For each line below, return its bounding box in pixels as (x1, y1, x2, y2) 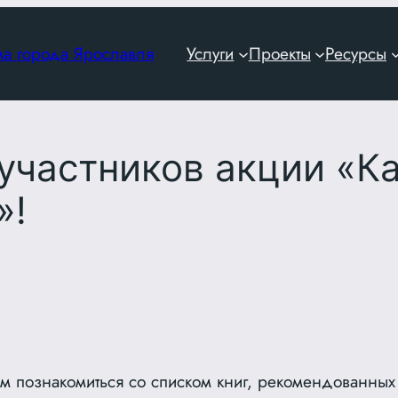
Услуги (187, 41, 235, 66)
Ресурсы (325, 41, 386, 66)
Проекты (248, 41, 311, 66)
